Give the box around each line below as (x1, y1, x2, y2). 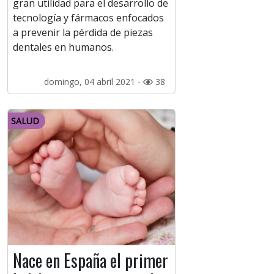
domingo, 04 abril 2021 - (43, 76, 143, 88)
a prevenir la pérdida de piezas (13, 26, 153, 40)
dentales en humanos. (13, 40, 114, 54)
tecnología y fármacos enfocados (13, 11, 164, 25)
